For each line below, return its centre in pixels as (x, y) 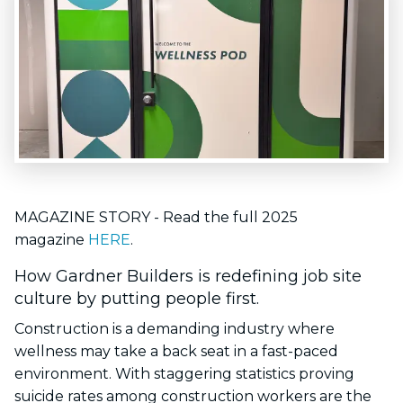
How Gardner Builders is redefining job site (188, 276)
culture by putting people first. (137, 299)
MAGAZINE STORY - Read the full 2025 (156, 217)
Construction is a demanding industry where (175, 329)
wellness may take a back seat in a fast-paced (176, 351)
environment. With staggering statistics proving (184, 374)
